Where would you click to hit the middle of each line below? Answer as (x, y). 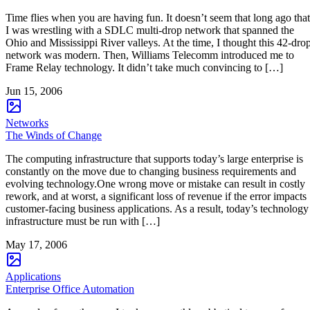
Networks (27, 122)
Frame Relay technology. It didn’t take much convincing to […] (144, 67)
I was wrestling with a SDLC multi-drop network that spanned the (150, 30)
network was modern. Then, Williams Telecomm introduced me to (150, 55)
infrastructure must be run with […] (83, 221)
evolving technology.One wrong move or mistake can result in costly (155, 183)
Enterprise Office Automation (70, 289)
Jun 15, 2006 (34, 91)
